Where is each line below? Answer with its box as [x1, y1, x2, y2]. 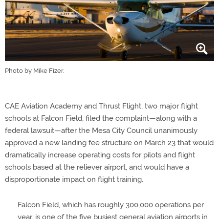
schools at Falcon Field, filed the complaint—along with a [5, 113, 197, 123]
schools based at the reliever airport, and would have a [5, 162, 189, 172]
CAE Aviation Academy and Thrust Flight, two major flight [5, 101, 198, 110]
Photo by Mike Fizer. [5, 66, 65, 74]
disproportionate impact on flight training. [5, 175, 143, 184]
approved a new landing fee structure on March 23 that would [5, 138, 214, 147]
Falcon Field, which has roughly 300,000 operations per [18, 200, 204, 209]
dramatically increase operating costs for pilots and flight [5, 150, 195, 159]
